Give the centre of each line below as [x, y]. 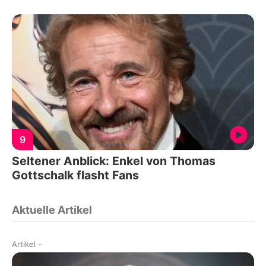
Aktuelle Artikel [52, 210]
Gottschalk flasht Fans [75, 175]
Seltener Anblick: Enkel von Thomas [114, 161]
